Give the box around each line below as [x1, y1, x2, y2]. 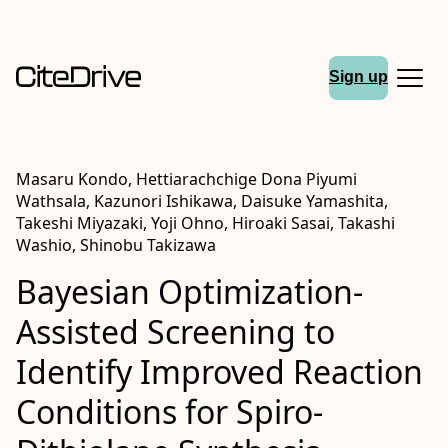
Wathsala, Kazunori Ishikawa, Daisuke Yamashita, [16, 190, 388, 212]
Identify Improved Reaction [16, 350, 423, 393]
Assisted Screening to [16, 310, 335, 353]
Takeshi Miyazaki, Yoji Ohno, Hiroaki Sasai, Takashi [16, 212, 395, 234]
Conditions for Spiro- [16, 390, 323, 433]
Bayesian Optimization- [16, 270, 363, 313]
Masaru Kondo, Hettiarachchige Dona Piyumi [16, 168, 357, 190]
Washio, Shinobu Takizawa [16, 234, 216, 256]
